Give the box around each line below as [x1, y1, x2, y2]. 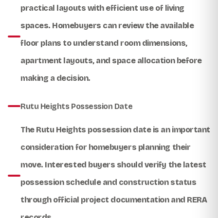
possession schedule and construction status [20, 177, 197, 187]
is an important [151, 125, 210, 134]
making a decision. [20, 73, 91, 83]
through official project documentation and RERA [20, 195, 207, 204]
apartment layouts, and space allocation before [20, 55, 202, 65]
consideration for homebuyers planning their [20, 142, 191, 152]
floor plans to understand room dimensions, [20, 38, 187, 48]
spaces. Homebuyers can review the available [20, 20, 194, 30]
